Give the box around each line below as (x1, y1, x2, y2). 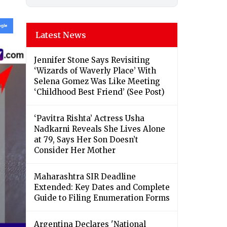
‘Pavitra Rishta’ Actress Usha (34, 113, 144, 124)
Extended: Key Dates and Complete (34, 182, 170, 193)
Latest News (35, 30, 86, 41)
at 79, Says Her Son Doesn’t (34, 135, 138, 145)
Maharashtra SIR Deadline (34, 172, 136, 182)
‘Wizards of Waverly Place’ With (34, 66, 156, 76)
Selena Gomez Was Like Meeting (34, 77, 160, 87)
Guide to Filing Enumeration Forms (34, 193, 170, 203)
